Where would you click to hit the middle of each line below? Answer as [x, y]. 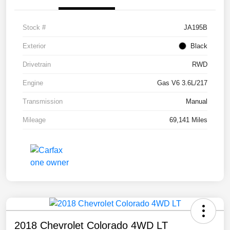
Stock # [34, 28]
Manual [197, 102]
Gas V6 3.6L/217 [182, 83]
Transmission [43, 102]
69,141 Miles [188, 120]
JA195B [196, 28]
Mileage [34, 120]
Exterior [34, 46]
